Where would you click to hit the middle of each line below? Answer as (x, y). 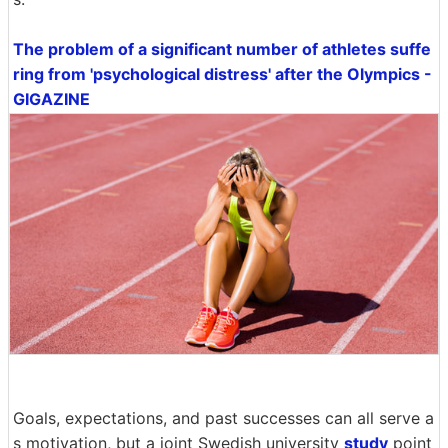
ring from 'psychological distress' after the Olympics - (222, 73)
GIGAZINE (51, 98)
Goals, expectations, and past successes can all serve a (223, 418)
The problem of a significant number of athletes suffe (222, 48)
